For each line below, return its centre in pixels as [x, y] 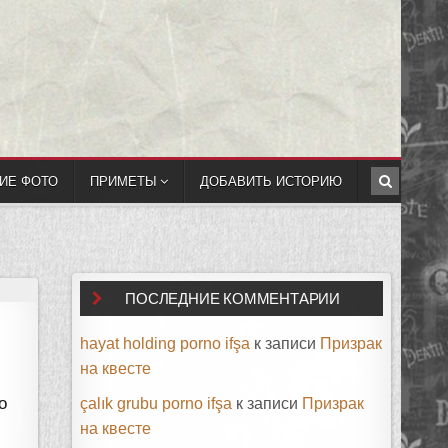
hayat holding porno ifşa [165, 344]
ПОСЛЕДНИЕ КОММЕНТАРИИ [233, 299]
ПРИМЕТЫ [123, 181]
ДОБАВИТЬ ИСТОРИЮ [271, 181]
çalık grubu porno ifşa [156, 404]
